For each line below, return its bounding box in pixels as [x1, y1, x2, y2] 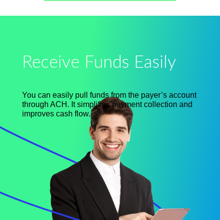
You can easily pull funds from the [22, 90, 141, 99]
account [166, 90, 196, 99]
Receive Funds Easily [22, 54, 176, 71]
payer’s [140, 90, 167, 99]
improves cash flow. [22, 109, 90, 118]
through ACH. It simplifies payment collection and [22, 100, 192, 109]
